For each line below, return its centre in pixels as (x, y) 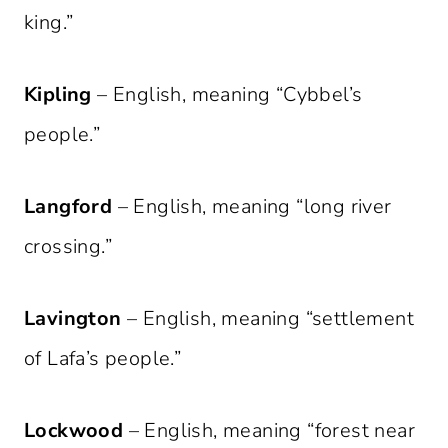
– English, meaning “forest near (269, 431)
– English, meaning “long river (252, 207)
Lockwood (74, 431)
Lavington (73, 319)
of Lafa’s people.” (103, 359)
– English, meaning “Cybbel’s (227, 95)
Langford (68, 207)
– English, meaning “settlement (268, 319)
